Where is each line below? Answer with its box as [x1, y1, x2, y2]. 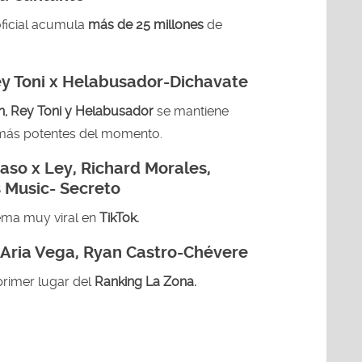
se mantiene [157, 103, 229, 119]
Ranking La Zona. [91, 273, 196, 289]
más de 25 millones [88, 16, 207, 32]
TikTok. [99, 209, 139, 225]
